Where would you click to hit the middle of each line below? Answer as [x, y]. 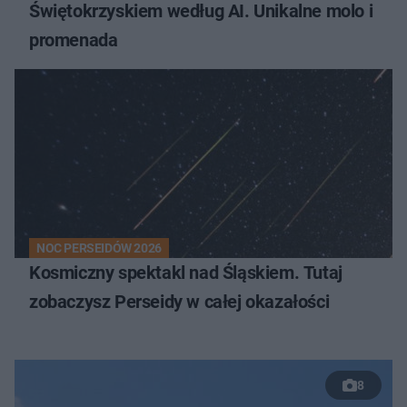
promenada [74, 40]
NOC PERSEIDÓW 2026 [99, 248]
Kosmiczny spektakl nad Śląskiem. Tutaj [186, 272]
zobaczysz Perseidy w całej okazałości [179, 301]
